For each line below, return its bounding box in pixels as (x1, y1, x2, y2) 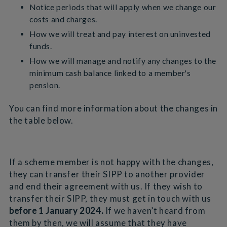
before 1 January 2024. (9, 205, 105, 216)
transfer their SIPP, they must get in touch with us (9, 193, 211, 204)
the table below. (9, 115, 73, 126)
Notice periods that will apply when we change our (29, 3, 216, 12)
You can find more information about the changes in (9, 103, 218, 114)
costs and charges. (29, 15, 97, 24)
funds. (29, 42, 52, 51)
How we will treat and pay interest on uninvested (29, 29, 211, 39)
